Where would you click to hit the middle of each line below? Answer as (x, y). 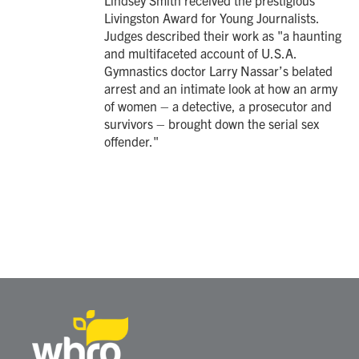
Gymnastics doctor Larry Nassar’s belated (218, 71)
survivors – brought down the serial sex (212, 123)
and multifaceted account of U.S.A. (200, 53)
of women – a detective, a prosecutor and (218, 106)
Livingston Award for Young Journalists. (212, 18)
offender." (131, 141)
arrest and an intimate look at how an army (221, 88)
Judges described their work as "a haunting (223, 35)
